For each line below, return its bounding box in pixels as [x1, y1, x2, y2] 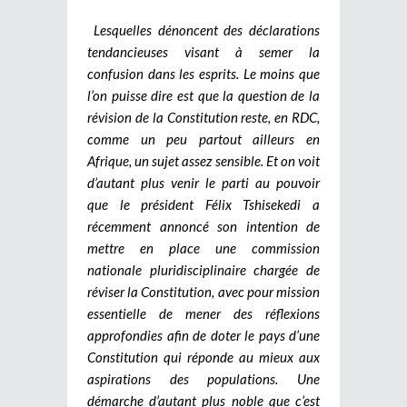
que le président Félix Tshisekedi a [87, 196, 320, 213]
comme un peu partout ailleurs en [87, 131, 320, 148]
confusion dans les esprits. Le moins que [87, 65, 320, 83]
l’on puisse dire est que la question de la [87, 87, 320, 104]
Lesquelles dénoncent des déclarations [87, 22, 320, 39]
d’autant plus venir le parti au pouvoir [87, 174, 320, 192]
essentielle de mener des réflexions [87, 305, 320, 323]
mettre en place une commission [87, 240, 320, 257]
